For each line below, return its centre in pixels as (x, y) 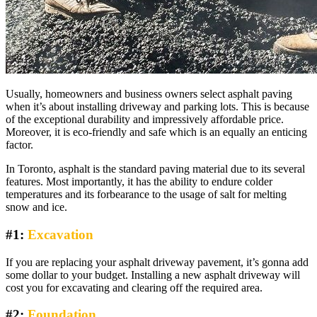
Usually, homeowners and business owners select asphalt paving (149, 94)
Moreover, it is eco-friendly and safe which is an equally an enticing (156, 132)
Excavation (60, 234)
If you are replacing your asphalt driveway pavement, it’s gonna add (157, 262)
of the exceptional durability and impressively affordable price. (145, 120)
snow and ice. (36, 207)
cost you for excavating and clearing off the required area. (134, 287)
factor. (19, 145)
